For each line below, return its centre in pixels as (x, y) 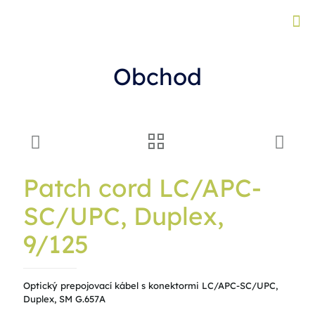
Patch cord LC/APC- (142, 188)
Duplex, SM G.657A (64, 299)
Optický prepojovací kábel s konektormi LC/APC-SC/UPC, (150, 285)
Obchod (157, 76)
